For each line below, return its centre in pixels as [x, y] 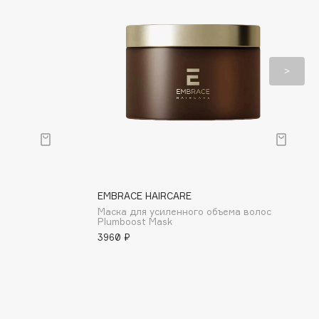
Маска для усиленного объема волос [184, 211]
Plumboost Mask [135, 221]
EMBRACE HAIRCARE [145, 196]
